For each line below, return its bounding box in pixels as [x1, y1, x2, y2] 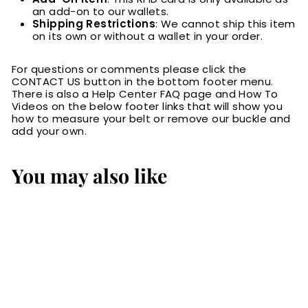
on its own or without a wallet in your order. [32, 29, 263, 44]
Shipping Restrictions [32, 16, 155, 32]
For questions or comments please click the [12, 62, 247, 77]
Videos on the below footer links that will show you [12, 99, 283, 114]
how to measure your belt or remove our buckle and [12, 111, 291, 126]
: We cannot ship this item [155, 16, 296, 32]
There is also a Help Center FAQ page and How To [12, 87, 278, 102]
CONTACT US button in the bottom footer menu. [12, 74, 274, 89]
